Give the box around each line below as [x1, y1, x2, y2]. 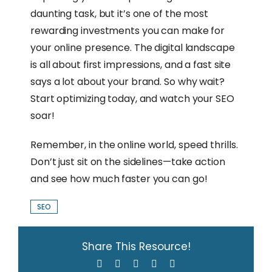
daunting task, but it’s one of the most [30, 6, 209, 21]
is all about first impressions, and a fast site [30, 57, 231, 72]
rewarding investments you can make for [30, 23, 225, 38]
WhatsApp [157, 258, 198, 269]
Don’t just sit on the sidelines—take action [30, 154, 225, 169]
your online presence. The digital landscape [30, 40, 235, 55]
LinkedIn [138, 258, 174, 269]
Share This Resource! [81, 239, 191, 254]
